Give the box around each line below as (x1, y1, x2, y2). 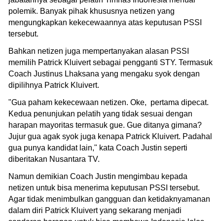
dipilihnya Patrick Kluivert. (8, 80, 101, 89)
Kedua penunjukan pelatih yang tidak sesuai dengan (8, 109, 192, 118)
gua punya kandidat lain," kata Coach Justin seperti (8, 143, 187, 152)
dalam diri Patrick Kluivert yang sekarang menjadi (8, 206, 182, 215)
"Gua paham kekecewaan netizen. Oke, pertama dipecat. (8, 98, 209, 107)
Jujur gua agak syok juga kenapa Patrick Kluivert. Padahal (8, 132, 212, 141)
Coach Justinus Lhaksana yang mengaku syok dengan (8, 69, 200, 78)
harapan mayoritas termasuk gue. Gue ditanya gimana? (8, 120, 202, 129)
